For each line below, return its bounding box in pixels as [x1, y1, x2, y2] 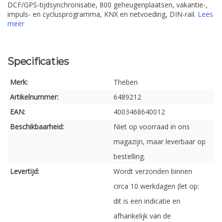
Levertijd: [10, 166, 39, 176]
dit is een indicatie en [113, 196, 180, 206]
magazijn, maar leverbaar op [113, 137, 206, 146]
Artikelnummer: [10, 92, 58, 102]
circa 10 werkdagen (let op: [113, 181, 199, 191]
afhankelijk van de [113, 211, 171, 221]
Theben [113, 77, 138, 87]
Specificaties [7, 55, 69, 67]
